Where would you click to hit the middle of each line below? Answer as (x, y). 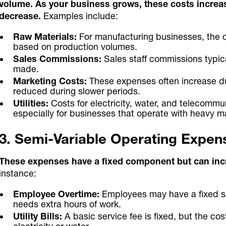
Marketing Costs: (50, 81)
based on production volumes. (75, 47)
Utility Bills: (38, 216)
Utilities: (31, 103)
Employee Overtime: (56, 194)
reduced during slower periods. (77, 91)
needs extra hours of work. (67, 204)
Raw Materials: (45, 37)
